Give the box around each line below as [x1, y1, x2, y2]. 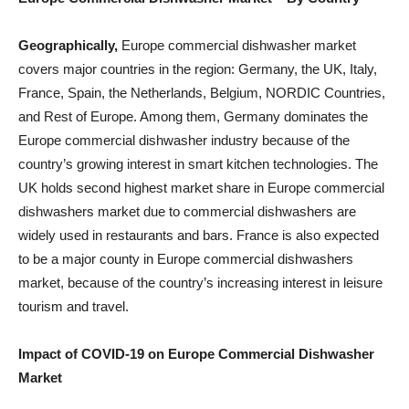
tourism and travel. [18, 298, 129, 314]
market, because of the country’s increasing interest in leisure [18, 274, 383, 290]
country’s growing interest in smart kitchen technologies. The [18, 155, 378, 172]
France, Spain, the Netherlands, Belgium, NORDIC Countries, [18, 84, 385, 100]
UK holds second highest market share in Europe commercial [18, 179, 384, 195]
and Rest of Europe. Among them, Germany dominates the [18, 108, 368, 124]
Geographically [18, 37, 114, 53]
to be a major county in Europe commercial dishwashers [18, 250, 353, 267]
